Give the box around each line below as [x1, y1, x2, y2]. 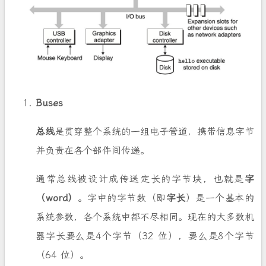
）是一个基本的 [185, 192, 255, 204]
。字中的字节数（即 [77, 192, 166, 204]
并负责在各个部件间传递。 [36, 144, 150, 156]
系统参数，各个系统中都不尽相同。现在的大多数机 [36, 211, 254, 223]
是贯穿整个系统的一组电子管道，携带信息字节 [55, 125, 254, 137]
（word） [36, 192, 78, 204]
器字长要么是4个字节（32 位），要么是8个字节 [36, 230, 254, 242]
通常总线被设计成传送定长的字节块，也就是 [36, 173, 245, 185]
